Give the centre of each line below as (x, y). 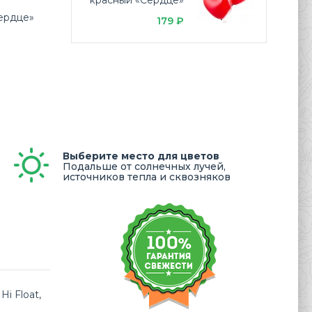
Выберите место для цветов (141, 156)
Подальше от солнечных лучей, (144, 166)
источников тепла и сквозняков (147, 177)
